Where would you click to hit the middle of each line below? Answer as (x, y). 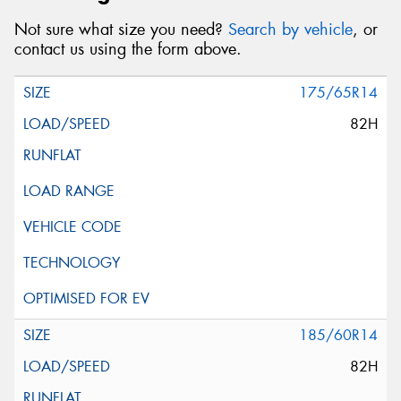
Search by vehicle (290, 30)
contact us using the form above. (128, 50)
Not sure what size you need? (121, 30)
